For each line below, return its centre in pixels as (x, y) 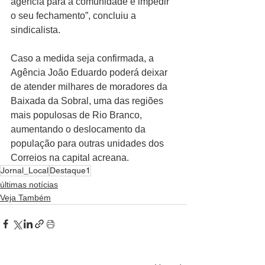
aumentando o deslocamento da (79, 129)
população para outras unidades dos (88, 143)
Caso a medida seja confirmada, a (83, 58)
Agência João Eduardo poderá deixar (90, 72)
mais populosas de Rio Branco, (77, 115)
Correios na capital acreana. (70, 157)
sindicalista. (35, 30)
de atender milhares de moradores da (90, 86)
